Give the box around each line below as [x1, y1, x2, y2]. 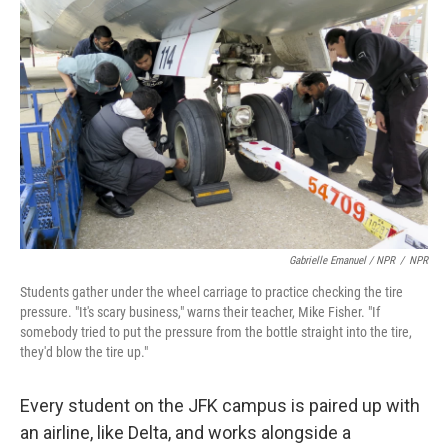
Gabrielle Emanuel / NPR [289, 254, 395, 267]
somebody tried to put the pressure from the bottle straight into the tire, [20, 324, 412, 340]
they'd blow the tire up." [20, 344, 148, 360]
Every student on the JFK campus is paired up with [20, 395, 420, 416]
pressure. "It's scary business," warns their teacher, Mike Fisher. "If [20, 304, 380, 320]
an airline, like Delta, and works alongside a [20, 422, 351, 443]
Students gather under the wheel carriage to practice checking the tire [20, 284, 403, 300]
